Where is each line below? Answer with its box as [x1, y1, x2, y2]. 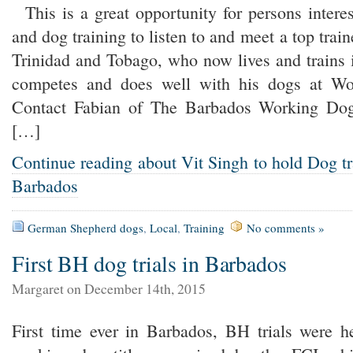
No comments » [247, 219, 325, 236]
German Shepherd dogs [28, 219, 143, 236]
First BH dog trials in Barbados [12, 247, 287, 278]
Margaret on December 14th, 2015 [12, 278, 206, 298]
